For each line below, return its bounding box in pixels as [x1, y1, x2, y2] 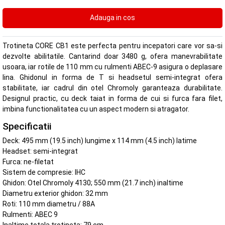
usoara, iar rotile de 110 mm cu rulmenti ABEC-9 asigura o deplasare [3, 63, 222, 71]
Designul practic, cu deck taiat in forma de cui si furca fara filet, [3, 94, 222, 103]
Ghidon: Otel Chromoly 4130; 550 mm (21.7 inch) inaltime [3, 179, 183, 187]
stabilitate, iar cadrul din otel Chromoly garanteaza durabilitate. [3, 84, 222, 92]
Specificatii [3, 120, 51, 132]
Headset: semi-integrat [3, 147, 78, 156]
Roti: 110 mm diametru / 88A [3, 200, 95, 208]
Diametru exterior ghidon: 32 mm [3, 189, 108, 198]
